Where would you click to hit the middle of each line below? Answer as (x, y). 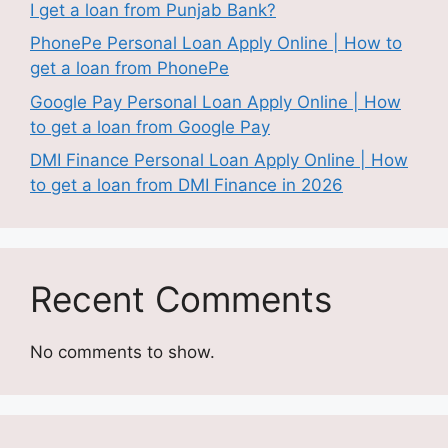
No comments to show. (122, 352)
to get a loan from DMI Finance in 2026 (186, 185)
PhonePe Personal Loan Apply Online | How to (216, 43)
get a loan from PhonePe (129, 68)
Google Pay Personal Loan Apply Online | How (215, 101)
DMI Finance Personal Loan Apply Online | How (219, 160)
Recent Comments (181, 299)
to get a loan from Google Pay (150, 126)
